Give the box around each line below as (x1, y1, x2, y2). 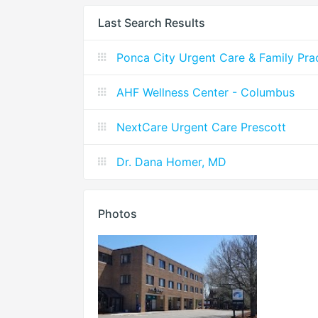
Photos (98, 207, 137, 221)
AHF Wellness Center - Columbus (116, 85, 295, 100)
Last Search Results (98, 16, 205, 31)
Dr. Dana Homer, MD (116, 155, 226, 170)
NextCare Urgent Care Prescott (116, 120, 286, 135)
